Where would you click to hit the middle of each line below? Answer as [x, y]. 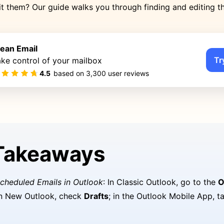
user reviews [127, 73]
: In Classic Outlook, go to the [160, 182]
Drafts [96, 196]
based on [70, 73]
